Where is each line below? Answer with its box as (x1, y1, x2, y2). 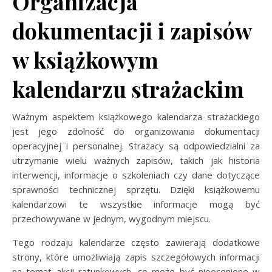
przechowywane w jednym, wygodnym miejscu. (12, 212, 211, 225)
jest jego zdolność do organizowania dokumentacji (12, 125, 260, 137)
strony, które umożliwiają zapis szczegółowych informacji (12, 251, 260, 263)
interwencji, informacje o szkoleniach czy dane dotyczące (12, 169, 260, 181)
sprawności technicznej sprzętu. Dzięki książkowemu (12, 183, 260, 195)
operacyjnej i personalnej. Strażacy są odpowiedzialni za (12, 140, 260, 152)
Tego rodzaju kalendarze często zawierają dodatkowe (12, 236, 260, 248)
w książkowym (12, 45, 158, 74)
